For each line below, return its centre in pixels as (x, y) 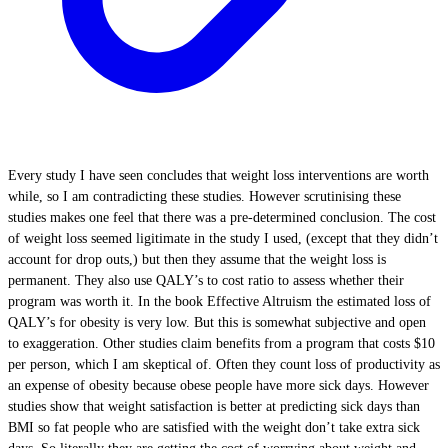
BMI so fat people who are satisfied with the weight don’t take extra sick (214, 427)
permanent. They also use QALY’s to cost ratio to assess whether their (206, 280)
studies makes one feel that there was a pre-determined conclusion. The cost (222, 217)
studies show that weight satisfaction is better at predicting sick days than (214, 406)
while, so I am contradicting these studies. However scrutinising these (204, 196)
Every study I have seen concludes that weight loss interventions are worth (218, 175)
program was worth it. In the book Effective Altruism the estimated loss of (219, 301)
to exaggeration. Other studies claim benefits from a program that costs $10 (221, 343)
